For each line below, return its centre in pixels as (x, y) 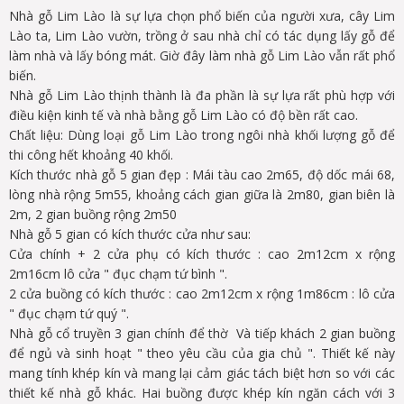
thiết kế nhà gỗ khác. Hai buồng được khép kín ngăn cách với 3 (202, 392)
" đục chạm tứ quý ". (69, 313)
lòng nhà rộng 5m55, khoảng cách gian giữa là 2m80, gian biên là (202, 194)
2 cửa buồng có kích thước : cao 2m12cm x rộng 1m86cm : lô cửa (202, 293)
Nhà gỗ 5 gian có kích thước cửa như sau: (130, 234)
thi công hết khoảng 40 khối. (91, 154)
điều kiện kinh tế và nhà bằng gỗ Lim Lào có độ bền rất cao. (184, 115)
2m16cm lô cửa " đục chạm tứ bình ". (118, 273)
